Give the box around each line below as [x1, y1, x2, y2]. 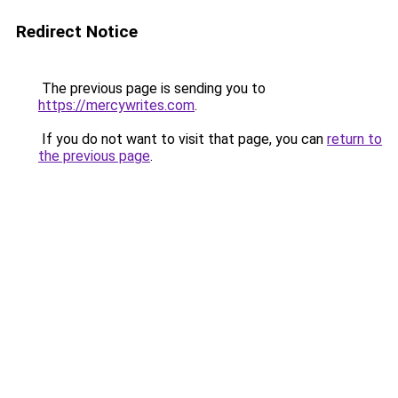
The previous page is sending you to [38, 80, 266, 97]
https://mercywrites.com [38, 97, 195, 114]
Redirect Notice [16, 21, 138, 42]
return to [327, 131, 382, 147]
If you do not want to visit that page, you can [38, 131, 327, 147]
